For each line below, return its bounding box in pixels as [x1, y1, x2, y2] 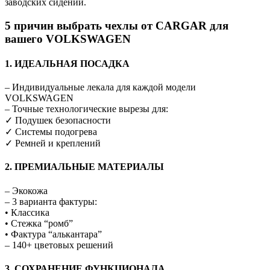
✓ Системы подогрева [5, 127, 97, 137]
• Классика [5, 207, 49, 218]
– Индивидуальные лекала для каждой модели [5, 82, 196, 93]
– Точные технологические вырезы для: [5, 104, 168, 115]
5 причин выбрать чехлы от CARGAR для [5, 19, 228, 32]
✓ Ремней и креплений [5, 138, 101, 149]
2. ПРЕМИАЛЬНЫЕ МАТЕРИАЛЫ [5, 162, 164, 172]
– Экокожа [5, 185, 50, 196]
